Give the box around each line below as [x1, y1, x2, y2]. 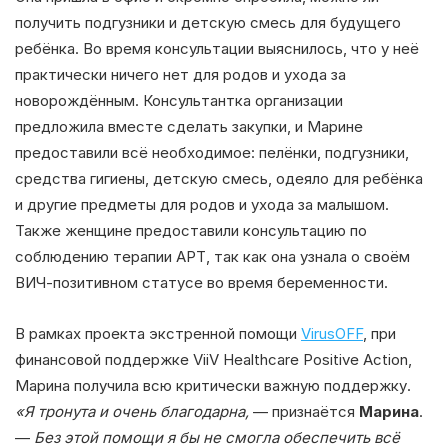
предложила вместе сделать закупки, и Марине [15, 116, 363, 136]
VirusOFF [301, 323, 363, 343]
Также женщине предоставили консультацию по [15, 220, 367, 240]
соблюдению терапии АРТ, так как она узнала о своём [15, 246, 410, 266]
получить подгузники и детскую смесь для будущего [15, 12, 401, 32]
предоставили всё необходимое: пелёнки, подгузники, [15, 142, 409, 162]
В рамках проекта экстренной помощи [15, 323, 301, 343]
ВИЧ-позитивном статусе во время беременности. [15, 272, 388, 292]
